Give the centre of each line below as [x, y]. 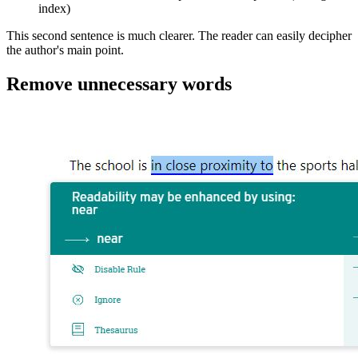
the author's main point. [65, 50]
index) [54, 9]
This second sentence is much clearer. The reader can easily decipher [179, 36]
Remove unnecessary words [119, 84]
